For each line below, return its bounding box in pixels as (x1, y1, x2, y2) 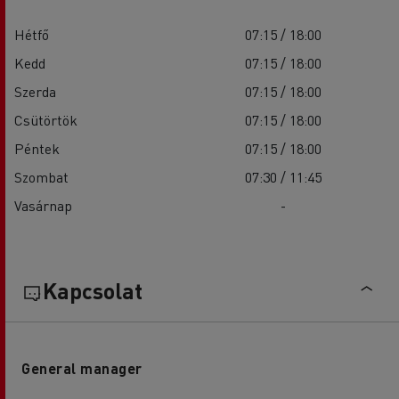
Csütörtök (14, 110, 77, 130)
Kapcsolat (43, 276, 142, 305)
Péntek (14, 139, 60, 159)
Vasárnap (14, 196, 72, 216)
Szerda (14, 82, 56, 102)
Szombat (14, 167, 69, 187)
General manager (21, 359, 142, 379)
